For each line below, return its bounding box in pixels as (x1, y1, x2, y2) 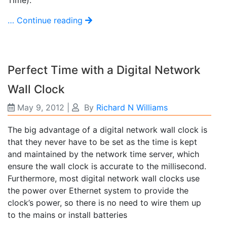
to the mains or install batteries (8, 209, 127, 220)
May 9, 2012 (17, 102, 64, 112)
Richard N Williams (96, 102, 168, 112)
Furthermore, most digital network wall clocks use (8, 173, 200, 183)
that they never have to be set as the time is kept (8, 136, 197, 147)
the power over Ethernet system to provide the (8, 185, 188, 196)
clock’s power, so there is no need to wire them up (8, 197, 201, 208)
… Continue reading (8, 15, 85, 25)
